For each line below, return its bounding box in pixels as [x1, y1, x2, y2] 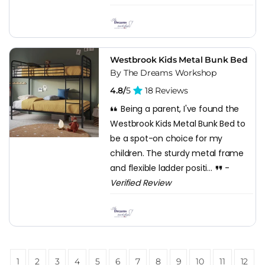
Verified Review [110, 176, 171, 189]
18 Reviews [143, 85, 188, 96]
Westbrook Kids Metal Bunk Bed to [110, 117, 245, 130]
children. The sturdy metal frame [110, 147, 244, 159]
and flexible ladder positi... [110, 161, 215, 174]
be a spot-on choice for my [110, 132, 223, 144]
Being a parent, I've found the [118, 102, 240, 115]
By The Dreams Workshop [110, 67, 216, 78]
